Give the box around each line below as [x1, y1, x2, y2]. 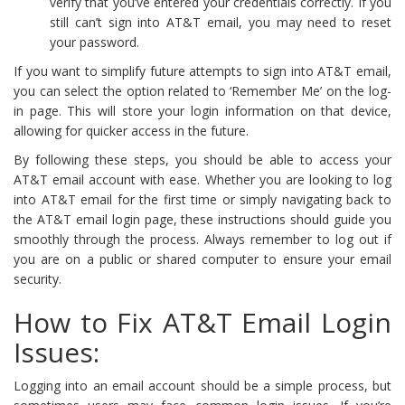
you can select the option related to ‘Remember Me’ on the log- [14, 81, 391, 99]
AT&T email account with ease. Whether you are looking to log [14, 170, 391, 188]
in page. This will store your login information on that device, [14, 101, 391, 119]
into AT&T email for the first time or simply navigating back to [14, 190, 391, 208]
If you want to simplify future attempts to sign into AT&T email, [14, 61, 391, 80]
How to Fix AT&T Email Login [14, 303, 391, 341]
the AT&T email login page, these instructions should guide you [14, 210, 391, 228]
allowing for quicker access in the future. [14, 121, 249, 139]
